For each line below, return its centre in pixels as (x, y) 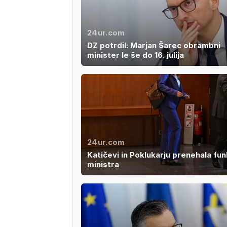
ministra (103, 164)
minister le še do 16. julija (135, 55)
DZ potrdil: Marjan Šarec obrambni (154, 46)
